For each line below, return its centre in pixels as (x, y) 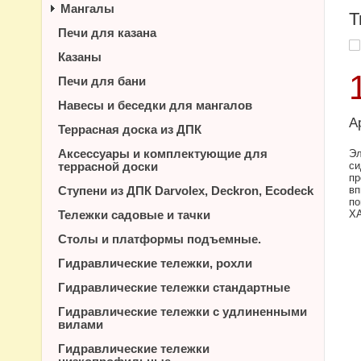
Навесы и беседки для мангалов (155, 105)
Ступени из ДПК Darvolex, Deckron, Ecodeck (186, 191)
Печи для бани (102, 81)
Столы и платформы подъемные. (160, 239)
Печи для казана (107, 33)
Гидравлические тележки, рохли (155, 263)
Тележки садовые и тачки (134, 215)
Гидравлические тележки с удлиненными (183, 311)
